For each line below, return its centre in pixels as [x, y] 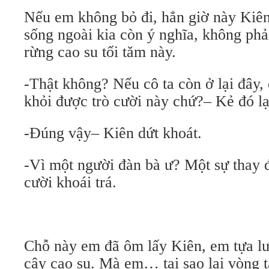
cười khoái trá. [70, 182]
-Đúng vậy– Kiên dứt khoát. [113, 133]
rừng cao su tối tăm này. [100, 52]
